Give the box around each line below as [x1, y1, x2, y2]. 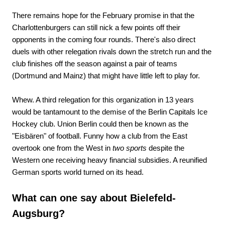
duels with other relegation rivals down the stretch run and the [12, 47, 211, 56]
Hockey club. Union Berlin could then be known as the [12, 119, 188, 128]
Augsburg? [12, 207, 65, 219]
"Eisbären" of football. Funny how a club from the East [12, 131, 187, 140]
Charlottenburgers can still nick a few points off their [12, 23, 180, 32]
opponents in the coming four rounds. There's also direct [12, 35, 195, 44]
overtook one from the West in [12, 143, 113, 152]
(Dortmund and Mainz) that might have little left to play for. [12, 71, 200, 80]
